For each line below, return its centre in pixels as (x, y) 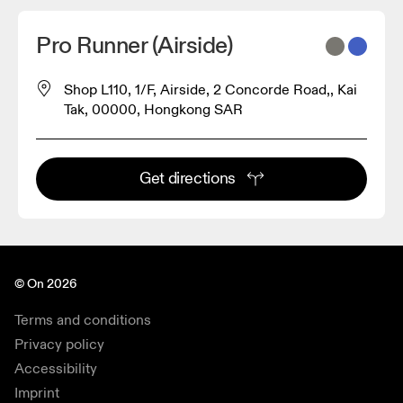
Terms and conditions (83, 320)
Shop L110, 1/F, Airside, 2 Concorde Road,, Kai (210, 90)
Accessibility (56, 368)
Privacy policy (59, 344)
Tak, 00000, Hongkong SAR (153, 109)
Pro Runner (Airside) (134, 45)
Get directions (188, 178)
